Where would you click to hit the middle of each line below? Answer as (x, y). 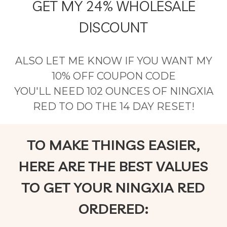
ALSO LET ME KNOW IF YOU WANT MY (113, 61)
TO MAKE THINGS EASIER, (113, 145)
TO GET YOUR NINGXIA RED (113, 187)
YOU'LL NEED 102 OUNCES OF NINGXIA (113, 91)
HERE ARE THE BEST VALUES (113, 166)
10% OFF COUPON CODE (113, 76)
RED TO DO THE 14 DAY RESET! (113, 107)
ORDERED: (113, 209)
